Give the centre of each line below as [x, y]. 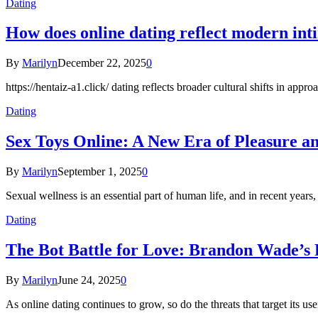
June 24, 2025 [89, 280]
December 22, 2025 [102, 63]
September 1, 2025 [100, 172]
